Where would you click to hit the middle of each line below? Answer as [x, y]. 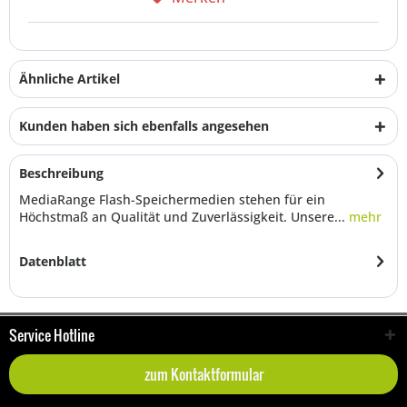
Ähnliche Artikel [69, 79]
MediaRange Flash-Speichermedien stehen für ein [172, 199]
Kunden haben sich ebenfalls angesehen [144, 126]
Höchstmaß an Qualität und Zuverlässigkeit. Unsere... [182, 217]
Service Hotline [52, 335]
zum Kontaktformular [203, 374]
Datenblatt [53, 261]
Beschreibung [61, 173]
